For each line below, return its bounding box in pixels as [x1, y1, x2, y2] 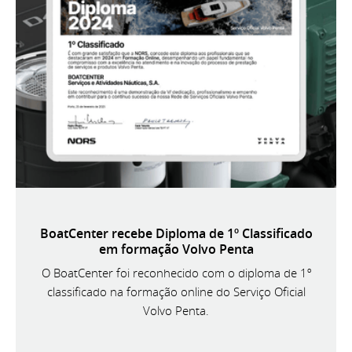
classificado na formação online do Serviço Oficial [46, 283, 306, 299]
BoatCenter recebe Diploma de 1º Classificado [39, 224, 313, 242]
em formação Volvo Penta [98, 240, 254, 258]
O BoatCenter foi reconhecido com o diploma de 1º [41, 264, 311, 280]
